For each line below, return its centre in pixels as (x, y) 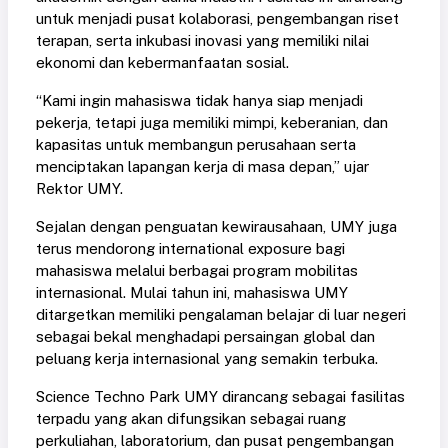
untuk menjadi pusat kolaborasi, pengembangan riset (217, 19)
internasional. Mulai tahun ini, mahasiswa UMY (192, 293)
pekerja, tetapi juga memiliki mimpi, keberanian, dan (212, 123)
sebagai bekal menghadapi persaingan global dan (205, 337)
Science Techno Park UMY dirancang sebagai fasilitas (220, 397)
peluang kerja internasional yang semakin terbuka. (207, 359)
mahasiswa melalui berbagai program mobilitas (197, 271)
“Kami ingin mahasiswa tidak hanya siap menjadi (199, 101)
